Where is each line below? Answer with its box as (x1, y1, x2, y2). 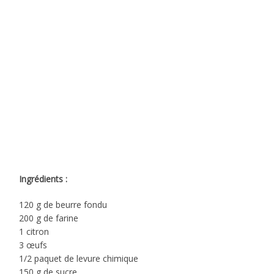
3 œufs (19, 239, 48, 251)
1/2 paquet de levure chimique (19, 252, 139, 264)
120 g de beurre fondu (19, 198, 108, 210)
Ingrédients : (19, 172, 68, 185)
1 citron (19, 225, 50, 237)
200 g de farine (19, 212, 79, 224)
